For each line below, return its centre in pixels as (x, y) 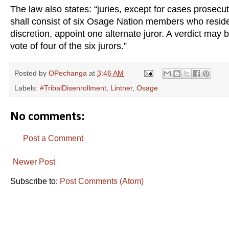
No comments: (47, 117)
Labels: (27, 88)
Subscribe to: (35, 181)
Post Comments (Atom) (102, 181)
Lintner (121, 88)
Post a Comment (53, 138)
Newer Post (34, 162)
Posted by (31, 73)
